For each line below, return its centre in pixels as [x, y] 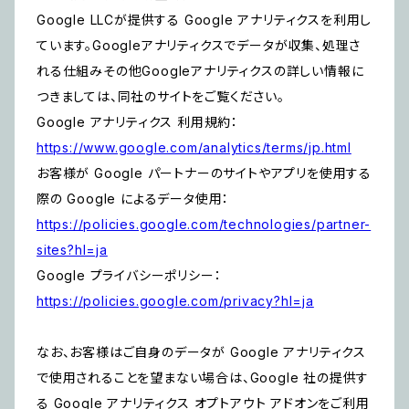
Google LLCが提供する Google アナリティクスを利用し [204, 20]
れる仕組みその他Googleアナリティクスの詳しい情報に [200, 71]
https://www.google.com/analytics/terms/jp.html [194, 148]
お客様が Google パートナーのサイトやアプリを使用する [204, 173]
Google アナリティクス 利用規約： [138, 122]
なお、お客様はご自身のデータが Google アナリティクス [201, 352]
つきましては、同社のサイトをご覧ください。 [161, 97]
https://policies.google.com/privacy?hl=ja [175, 301]
